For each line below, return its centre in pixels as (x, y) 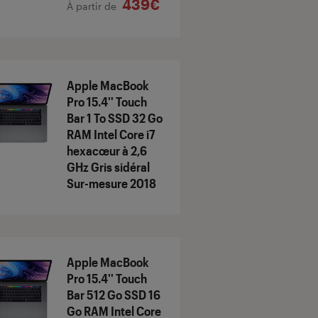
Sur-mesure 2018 (111, 183)
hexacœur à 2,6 (107, 151)
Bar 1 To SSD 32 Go (115, 118)
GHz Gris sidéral (108, 167)
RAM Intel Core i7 (111, 135)
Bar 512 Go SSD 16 (114, 295)
